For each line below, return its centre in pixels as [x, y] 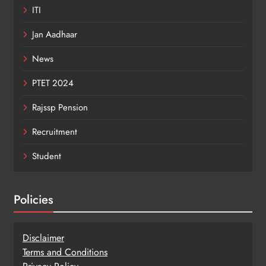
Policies [34, 199]
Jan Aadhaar [55, 34]
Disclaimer [43, 237]
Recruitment [55, 132]
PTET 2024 [53, 83]
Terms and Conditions [65, 252]
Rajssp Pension [60, 107]
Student [47, 156]
